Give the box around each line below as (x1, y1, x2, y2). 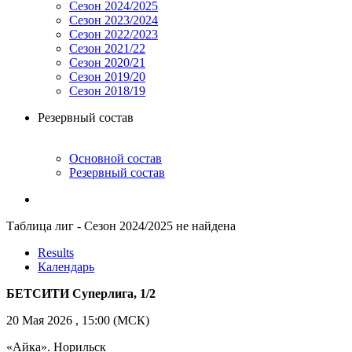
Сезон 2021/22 (69, 41, 145, 55)
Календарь (38, 259, 94, 273)
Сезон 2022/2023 (69, 27, 158, 41)
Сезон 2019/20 (69, 69, 145, 83)
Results (38, 245, 74, 259)
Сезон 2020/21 (69, 55, 145, 69)
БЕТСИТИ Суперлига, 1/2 (6, 286, 156, 300)
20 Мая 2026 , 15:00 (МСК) (6, 313, 149, 327)
